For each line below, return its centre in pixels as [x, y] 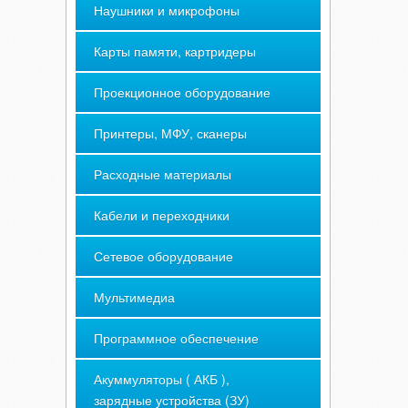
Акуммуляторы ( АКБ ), [162, 379]
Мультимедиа [134, 297]
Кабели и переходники [162, 215]
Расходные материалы [163, 174]
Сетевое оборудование [163, 256]
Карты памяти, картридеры [175, 51]
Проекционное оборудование [182, 92]
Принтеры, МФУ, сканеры [170, 133]
